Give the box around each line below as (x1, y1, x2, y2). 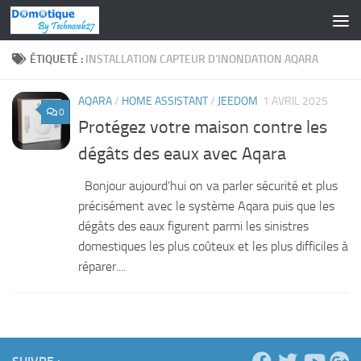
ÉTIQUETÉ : (30, 52, 85, 66)
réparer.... (78, 259, 126, 275)
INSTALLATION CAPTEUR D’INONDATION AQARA (85, 52, 318, 66)
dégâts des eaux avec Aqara (78, 143, 286, 165)
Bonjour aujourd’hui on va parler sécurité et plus (78, 178, 338, 194)
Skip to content (22, 15, 106, 31)
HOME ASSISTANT (122, 94, 208, 108)
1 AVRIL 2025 (263, 94, 328, 108)
